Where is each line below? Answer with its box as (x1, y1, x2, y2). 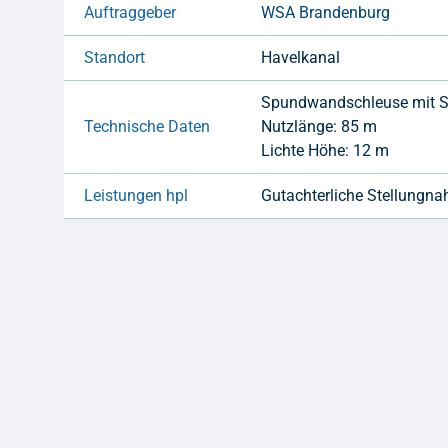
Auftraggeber (84, 3, 177, 23)
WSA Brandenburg (261, 3, 391, 23)
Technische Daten (84, 117, 211, 137)
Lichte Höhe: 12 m (261, 141, 390, 161)
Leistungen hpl (84, 186, 189, 206)
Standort (84, 48, 146, 68)
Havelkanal (261, 48, 341, 68)
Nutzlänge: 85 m (261, 117, 378, 137)
